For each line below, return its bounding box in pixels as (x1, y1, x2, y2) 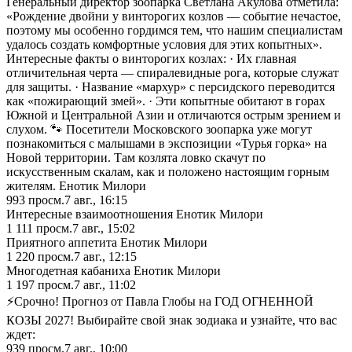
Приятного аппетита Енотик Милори (6, 235, 207, 249)
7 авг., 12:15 (74, 249, 137, 263)
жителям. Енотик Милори (6, 178, 146, 192)
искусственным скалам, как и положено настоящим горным (6, 164, 329, 178)
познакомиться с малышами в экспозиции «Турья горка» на (6, 136, 327, 150)
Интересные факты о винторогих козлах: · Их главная (6, 51, 296, 65)
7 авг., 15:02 (72, 221, 135, 235)
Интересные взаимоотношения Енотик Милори (6, 207, 263, 221)
